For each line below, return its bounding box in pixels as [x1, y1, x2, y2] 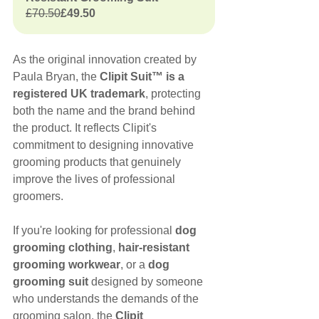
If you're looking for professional [13, 224, 175, 237]
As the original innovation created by [13, 53, 199, 66]
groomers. [13, 190, 63, 203]
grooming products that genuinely [13, 156, 184, 169]
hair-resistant [118, 241, 192, 254]
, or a [120, 258, 148, 271]
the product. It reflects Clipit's [13, 122, 159, 135]
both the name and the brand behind [13, 105, 198, 117]
